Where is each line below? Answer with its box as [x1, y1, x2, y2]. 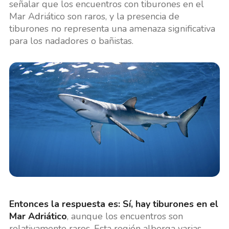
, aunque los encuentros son [66, 210, 183, 222]
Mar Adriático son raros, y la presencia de [9, 10, 179, 23]
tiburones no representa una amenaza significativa [9, 22, 215, 35]
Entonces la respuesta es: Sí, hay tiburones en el [9, 197, 218, 210]
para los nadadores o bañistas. [9, 35, 136, 48]
